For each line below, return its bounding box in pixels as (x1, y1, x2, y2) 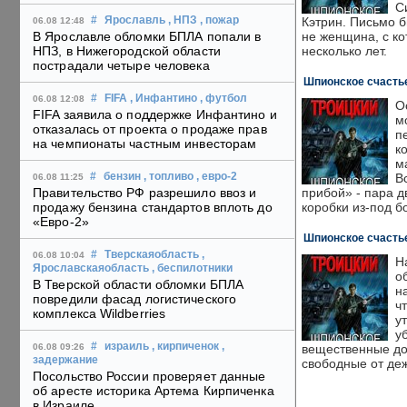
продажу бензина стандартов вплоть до (33, 200, 273, 215)
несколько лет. (302, 44, 387, 58)
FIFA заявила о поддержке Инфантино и (33, 107, 277, 123)
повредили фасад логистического (33, 292, 237, 307)
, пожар (200, 15, 239, 26)
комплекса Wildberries (33, 306, 166, 322)
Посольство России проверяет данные (33, 369, 266, 384)
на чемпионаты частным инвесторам (33, 136, 257, 152)
